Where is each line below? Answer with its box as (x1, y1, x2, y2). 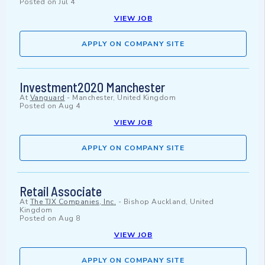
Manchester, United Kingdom (72, 93, 176, 103)
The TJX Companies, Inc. (30, 197, 116, 207)
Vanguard (30, 93, 65, 103)
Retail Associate (20, 183, 102, 199)
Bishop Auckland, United (123, 197, 214, 207)
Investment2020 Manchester (20, 79, 165, 95)
